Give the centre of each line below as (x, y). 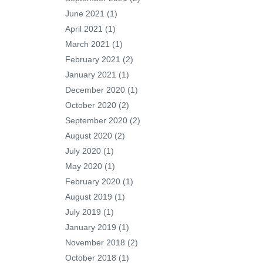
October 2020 (91, 105)
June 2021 (85, 14)
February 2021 (93, 59)
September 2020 (96, 120)
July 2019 (83, 212)
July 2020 (83, 151)
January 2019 (91, 227)
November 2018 (95, 242)
